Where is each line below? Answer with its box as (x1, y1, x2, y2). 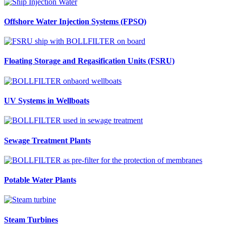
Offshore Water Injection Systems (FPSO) (4, 17, 146, 26)
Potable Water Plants (4, 176, 76, 185)
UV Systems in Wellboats (4, 96, 89, 105)
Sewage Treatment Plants (4, 136, 91, 145)
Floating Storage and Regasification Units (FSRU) (4, 56, 175, 66)
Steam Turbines (4, 215, 58, 224)
